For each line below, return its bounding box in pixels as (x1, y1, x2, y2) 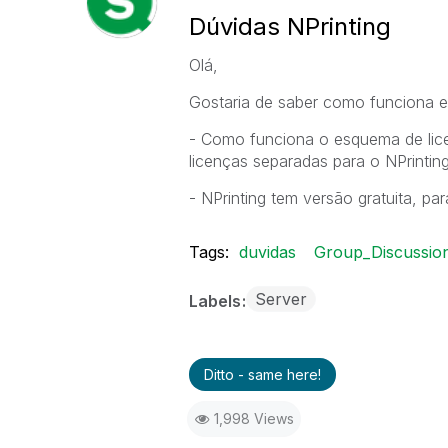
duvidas (238, 242, 296, 262)
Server (254, 289, 307, 309)
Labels (188, 291, 245, 311)
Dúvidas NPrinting (188, 12, 391, 41)
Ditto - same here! (203, 366, 321, 383)
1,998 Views (213, 410, 294, 427)
